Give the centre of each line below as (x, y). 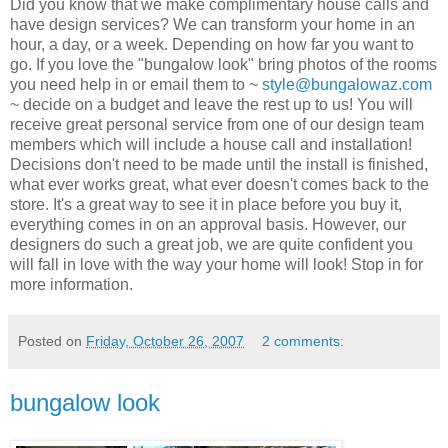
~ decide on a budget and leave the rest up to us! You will (211, 104)
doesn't (271, 184)
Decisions (45, 164)
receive (36, 124)
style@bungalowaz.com (347, 84)
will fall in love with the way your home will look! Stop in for (216, 264)
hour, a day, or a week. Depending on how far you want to (212, 44)
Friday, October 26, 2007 (165, 340)
